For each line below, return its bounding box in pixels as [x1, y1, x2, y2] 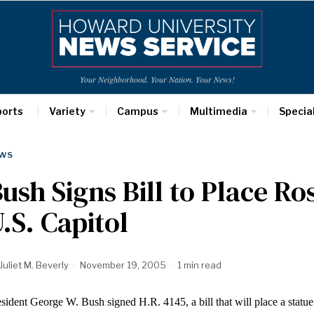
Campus [116, 105, 158, 117]
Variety [48, 105, 86, 117]
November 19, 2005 [78, 259, 166, 271]
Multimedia [189, 105, 247, 117]
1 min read [175, 259, 221, 271]
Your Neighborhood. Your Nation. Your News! [79, 74, 235, 85]
